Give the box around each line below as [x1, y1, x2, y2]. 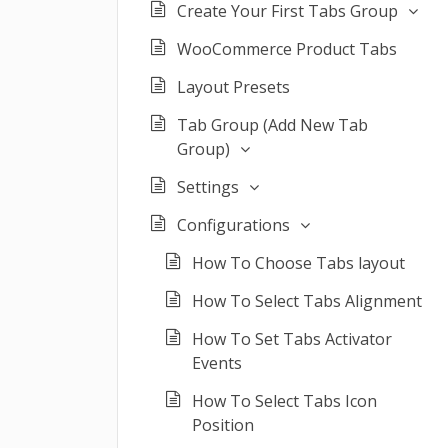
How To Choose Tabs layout [192, 252, 405, 274]
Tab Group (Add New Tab [177, 114, 368, 136]
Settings [177, 176, 239, 198]
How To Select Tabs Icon [192, 390, 377, 412]
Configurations [177, 214, 290, 236]
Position [192, 414, 254, 436]
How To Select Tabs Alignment [192, 290, 422, 312]
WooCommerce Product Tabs [177, 38, 397, 60]
